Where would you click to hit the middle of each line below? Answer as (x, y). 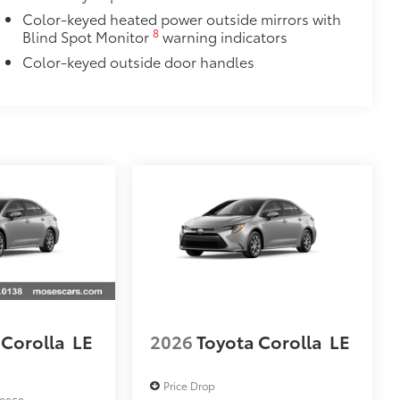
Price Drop (190, 386)
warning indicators (223, 36)
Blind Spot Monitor (87, 36)
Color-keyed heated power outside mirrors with (181, 18)
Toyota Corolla (260, 341)
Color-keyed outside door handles (138, 61)
